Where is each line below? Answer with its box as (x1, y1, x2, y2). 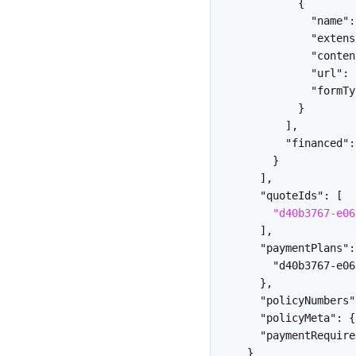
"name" (311, 14, 349, 27)
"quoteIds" (260, 188, 323, 202)
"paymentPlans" (260, 241, 349, 254)
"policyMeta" (260, 311, 336, 324)
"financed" (285, 136, 349, 149)
